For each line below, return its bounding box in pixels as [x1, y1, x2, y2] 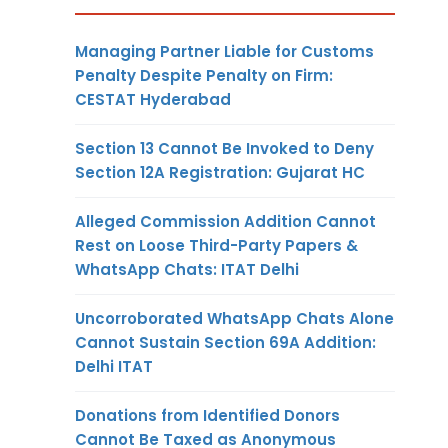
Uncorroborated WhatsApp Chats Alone [75, 307, 394, 329]
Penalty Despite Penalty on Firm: [75, 64, 333, 86]
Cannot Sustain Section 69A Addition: [75, 331, 376, 353]
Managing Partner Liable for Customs [75, 40, 374, 62]
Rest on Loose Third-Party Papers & [75, 234, 358, 256]
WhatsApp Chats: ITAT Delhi [75, 258, 299, 280]
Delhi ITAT [75, 355, 153, 377]
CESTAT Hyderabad [75, 88, 231, 110]
